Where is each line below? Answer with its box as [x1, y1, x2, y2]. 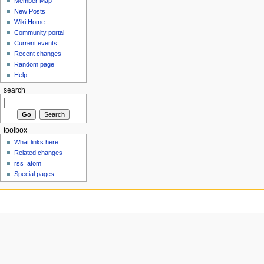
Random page [14, 60, 55, 68]
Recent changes [14, 49, 62, 57]
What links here [14, 138, 59, 146]
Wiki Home [14, 18, 45, 25]
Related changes [14, 148, 63, 156]
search [3, 86, 25, 94]
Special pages [14, 170, 55, 177]
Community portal [14, 28, 65, 36]
